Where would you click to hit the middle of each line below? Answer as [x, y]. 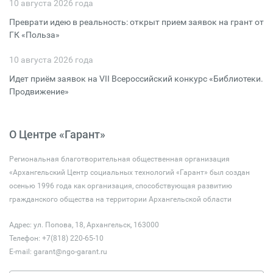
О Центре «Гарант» [57, 134]
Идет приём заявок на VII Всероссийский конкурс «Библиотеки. [136, 78]
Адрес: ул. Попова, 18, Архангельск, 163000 [84, 225]
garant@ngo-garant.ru [70, 251]
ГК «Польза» [34, 34]
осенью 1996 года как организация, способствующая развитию [121, 186]
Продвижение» [39, 91]
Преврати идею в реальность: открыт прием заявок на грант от [136, 22]
